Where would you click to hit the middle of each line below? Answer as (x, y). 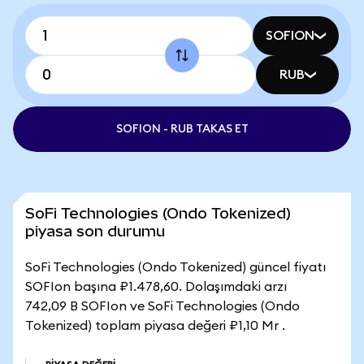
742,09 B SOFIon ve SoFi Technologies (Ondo (162, 306)
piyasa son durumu (95, 231)
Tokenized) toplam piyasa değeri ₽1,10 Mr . (155, 326)
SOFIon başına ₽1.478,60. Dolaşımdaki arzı (156, 287)
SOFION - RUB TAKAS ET (182, 129)
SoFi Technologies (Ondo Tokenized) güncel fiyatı (175, 267)
